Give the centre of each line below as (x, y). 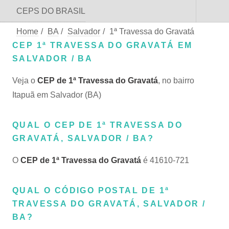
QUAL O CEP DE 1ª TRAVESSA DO (98, 125)
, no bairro (176, 81)
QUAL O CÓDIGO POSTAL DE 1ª (91, 190)
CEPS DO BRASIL (51, 11)
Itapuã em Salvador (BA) (57, 95)
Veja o (25, 81)
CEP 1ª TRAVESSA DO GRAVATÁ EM (102, 45)
